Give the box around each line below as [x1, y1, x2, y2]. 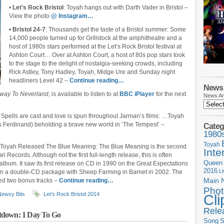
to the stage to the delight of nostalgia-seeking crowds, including [9, 60, 182, 67]
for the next [154, 90, 186, 97]
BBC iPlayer [119, 90, 154, 97]
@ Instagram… [51, 12, 93, 19]
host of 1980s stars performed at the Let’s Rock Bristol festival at [9, 43, 181, 50]
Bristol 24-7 [12, 26, 45, 33]
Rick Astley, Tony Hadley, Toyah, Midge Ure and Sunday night [9, 68, 175, 75]
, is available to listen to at [48, 90, 119, 97]
